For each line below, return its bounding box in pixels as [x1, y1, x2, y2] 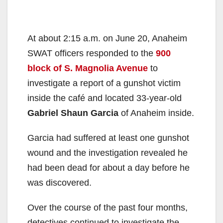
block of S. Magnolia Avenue [27, 63, 148, 73]
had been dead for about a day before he [27, 162, 190, 173]
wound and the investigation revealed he [27, 147, 188, 158]
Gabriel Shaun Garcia [27, 108, 118, 118]
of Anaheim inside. [118, 108, 194, 118]
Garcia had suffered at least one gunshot [27, 132, 189, 143]
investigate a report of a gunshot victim [27, 78, 181, 88]
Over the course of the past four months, [27, 202, 188, 213]
